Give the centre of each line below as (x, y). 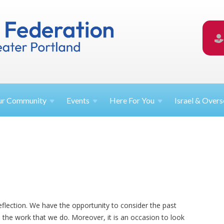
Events (78, 100)
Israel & (188, 100)
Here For (126, 100)
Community (27, 100)
